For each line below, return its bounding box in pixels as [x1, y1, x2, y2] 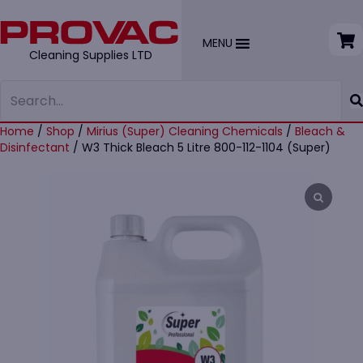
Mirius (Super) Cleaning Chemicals [87, 123, 283, 139]
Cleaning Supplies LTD [29, 47, 152, 63]
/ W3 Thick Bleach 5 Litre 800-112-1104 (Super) [70, 139, 331, 156]
